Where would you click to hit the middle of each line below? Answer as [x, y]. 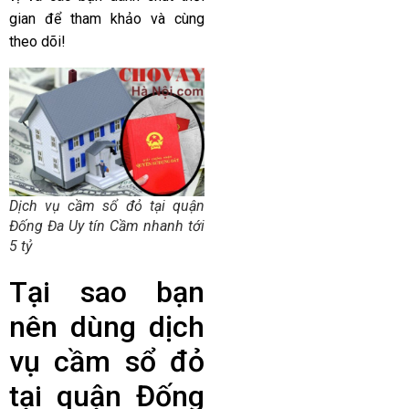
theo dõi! [37, 41]
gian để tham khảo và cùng [107, 18]
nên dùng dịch [107, 327]
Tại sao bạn [107, 293]
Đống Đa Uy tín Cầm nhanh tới [107, 226]
